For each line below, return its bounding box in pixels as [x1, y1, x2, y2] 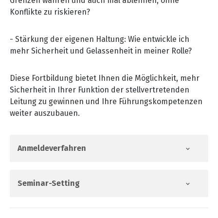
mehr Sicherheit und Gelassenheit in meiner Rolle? [10, 46, 192, 55]
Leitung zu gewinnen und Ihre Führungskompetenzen [10, 96, 202, 106]
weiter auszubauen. [10, 108, 80, 118]
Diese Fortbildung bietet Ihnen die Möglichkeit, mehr [10, 73, 200, 83]
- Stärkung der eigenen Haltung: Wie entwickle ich [10, 34, 189, 44]
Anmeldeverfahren [18, 143, 86, 153]
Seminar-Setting [18, 178, 80, 188]
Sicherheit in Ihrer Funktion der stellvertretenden [10, 85, 189, 94]
